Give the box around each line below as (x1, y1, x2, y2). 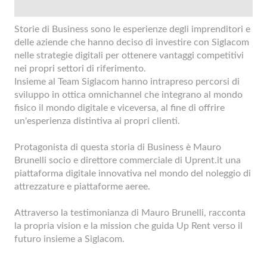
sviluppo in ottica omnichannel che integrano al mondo (14, 89, 243, 100)
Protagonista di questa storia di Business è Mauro (14, 142, 222, 152)
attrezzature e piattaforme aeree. (14, 181, 151, 191)
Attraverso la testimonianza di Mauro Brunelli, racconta (14, 207, 246, 218)
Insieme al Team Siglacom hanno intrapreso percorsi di (14, 76, 240, 86)
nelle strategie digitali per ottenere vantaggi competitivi (14, 50, 244, 60)
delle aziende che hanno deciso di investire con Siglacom (14, 37, 250, 47)
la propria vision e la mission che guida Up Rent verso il (14, 221, 243, 231)
